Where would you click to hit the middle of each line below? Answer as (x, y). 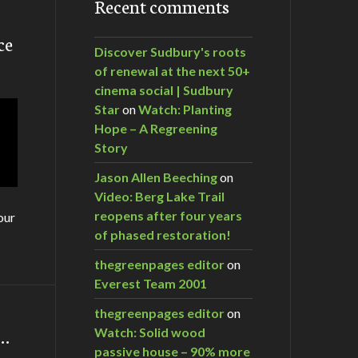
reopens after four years (168, 215)
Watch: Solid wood (150, 332)
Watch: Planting (185, 109)
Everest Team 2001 (151, 283)
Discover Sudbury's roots (170, 51)
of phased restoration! (163, 234)
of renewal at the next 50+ (172, 70)
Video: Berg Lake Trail (159, 196)
